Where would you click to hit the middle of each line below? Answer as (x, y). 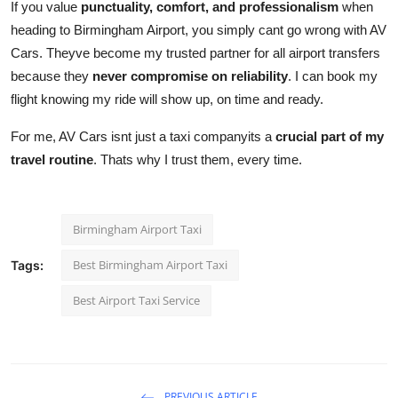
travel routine (52, 160)
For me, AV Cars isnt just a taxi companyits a (143, 137)
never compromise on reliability (190, 76)
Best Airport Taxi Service (136, 301)
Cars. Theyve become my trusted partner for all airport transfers (195, 53)
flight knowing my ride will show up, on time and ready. (167, 99)
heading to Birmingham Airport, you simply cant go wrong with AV (199, 30)
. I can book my (333, 76)
